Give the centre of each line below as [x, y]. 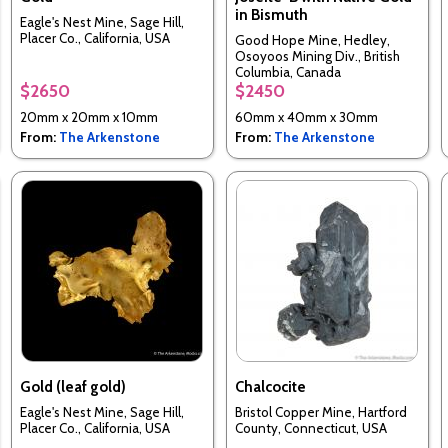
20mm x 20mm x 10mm [88, 117]
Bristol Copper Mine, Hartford [320, 411]
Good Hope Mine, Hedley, [312, 39]
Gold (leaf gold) [72, 387]
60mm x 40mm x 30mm [306, 117]
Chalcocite [270, 387]
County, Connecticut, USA [310, 427]
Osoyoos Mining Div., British [317, 55]
